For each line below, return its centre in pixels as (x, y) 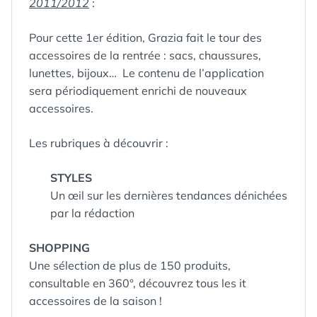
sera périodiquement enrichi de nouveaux (138, 91)
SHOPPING (59, 248)
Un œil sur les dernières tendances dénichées (169, 195)
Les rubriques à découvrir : (99, 143)
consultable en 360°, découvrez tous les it (138, 283)
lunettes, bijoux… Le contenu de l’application (146, 73)
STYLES (71, 178)
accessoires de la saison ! (96, 301)
